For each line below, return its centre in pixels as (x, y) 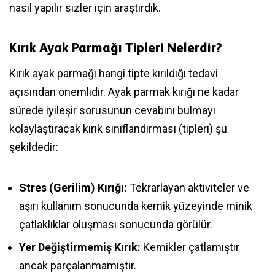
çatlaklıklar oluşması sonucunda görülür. (116, 225)
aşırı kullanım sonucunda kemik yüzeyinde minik (136, 206)
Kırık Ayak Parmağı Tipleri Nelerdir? (116, 48)
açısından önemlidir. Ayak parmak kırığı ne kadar (124, 92)
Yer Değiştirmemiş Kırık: (80, 247)
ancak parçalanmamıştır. (78, 266)
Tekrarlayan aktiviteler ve (188, 188)
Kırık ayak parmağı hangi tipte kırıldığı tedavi (114, 74)
